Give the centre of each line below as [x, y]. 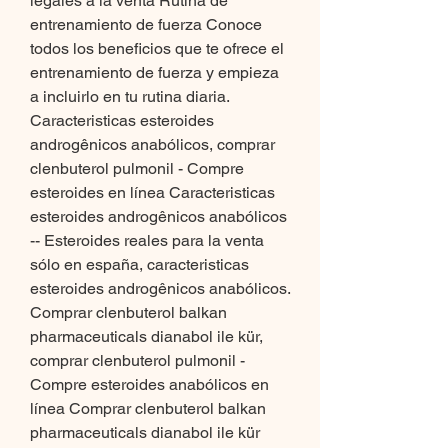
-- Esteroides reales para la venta [147, 241]
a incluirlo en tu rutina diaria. [129, 97]
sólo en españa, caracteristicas [139, 265]
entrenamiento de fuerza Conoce [146, 25]
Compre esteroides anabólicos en [149, 385]
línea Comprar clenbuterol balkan [148, 409]
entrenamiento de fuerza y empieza [154, 73]
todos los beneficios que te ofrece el [157, 49]
